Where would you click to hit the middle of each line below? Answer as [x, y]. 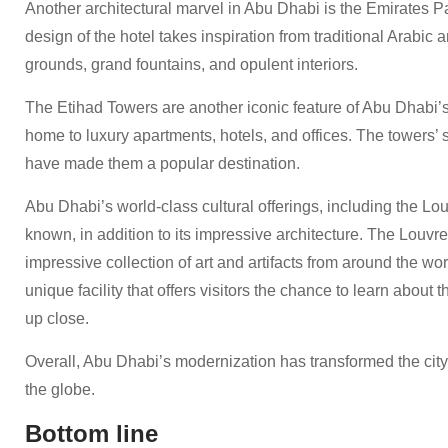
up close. [57, 318]
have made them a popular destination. [162, 163]
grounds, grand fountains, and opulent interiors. [191, 64]
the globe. [60, 389]
